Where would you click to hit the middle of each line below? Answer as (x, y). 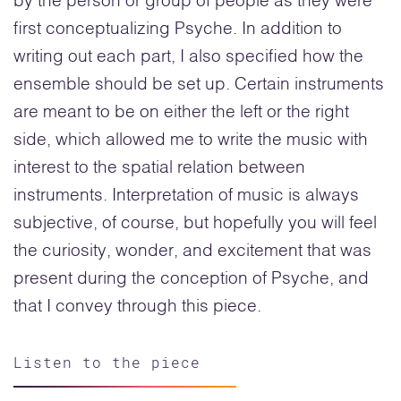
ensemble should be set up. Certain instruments (199, 85)
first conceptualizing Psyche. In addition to (178, 30)
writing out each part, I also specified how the (188, 57)
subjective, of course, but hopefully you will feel (195, 224)
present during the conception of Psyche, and (191, 279)
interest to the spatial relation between (159, 168)
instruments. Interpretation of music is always (186, 196)
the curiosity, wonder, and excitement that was (192, 252)
